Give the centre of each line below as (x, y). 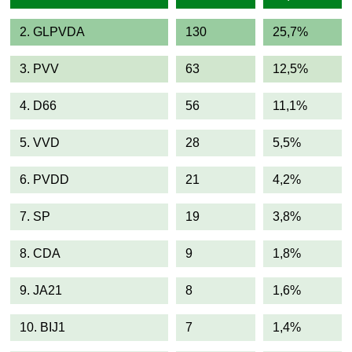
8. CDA (40, 253)
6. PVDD (44, 180)
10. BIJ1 (42, 327)
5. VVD (40, 143)
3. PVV (39, 69)
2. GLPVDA (52, 32)
